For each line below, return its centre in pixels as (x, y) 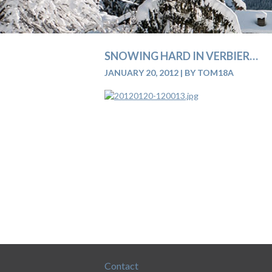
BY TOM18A (209, 73)
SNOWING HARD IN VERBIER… (181, 56)
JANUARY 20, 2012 (141, 73)
